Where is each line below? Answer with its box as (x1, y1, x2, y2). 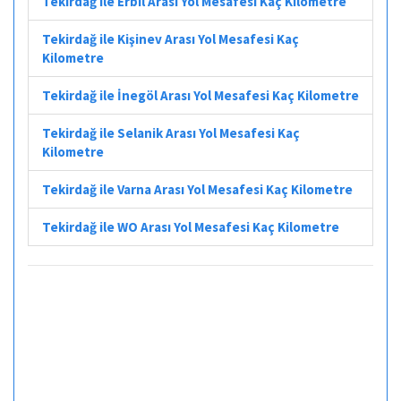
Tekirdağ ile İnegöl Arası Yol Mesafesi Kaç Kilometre (42, 86, 359, 104)
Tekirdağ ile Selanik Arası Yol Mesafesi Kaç (42, 124, 300, 141)
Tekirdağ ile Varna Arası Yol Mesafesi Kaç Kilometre (42, 180, 353, 198)
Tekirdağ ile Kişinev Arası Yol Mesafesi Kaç (42, 30, 299, 47)
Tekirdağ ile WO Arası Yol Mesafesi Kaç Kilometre (42, 218, 339, 235)
